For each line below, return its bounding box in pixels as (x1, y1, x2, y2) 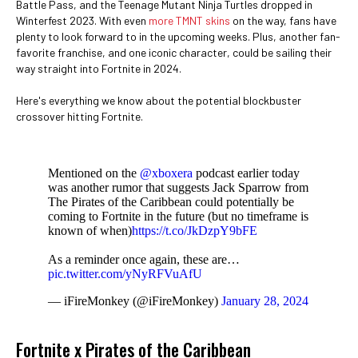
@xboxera (140, 166, 193, 180)
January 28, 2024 (221, 294, 308, 308)
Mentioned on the (48, 166, 140, 180)
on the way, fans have (230, 14, 336, 27)
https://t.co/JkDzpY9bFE (132, 224, 257, 237)
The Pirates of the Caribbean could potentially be (48, 195, 294, 209)
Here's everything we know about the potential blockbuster (16, 93, 301, 107)
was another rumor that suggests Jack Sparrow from (48, 181, 308, 194)
